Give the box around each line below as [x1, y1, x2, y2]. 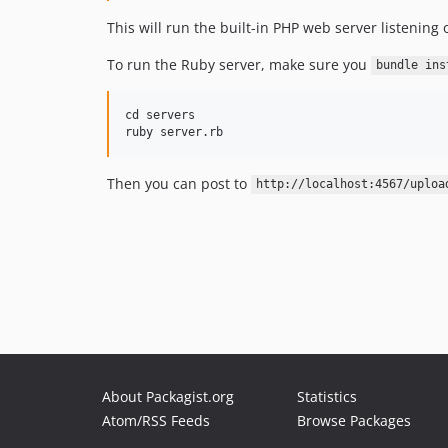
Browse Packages [297, 411, 411, 430]
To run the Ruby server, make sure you [107, 54, 371, 74]
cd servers [125, 107, 195, 122]
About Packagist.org [102, 387, 234, 406]
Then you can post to [107, 173, 251, 193]
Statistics [297, 387, 357, 406]
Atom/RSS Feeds [102, 411, 210, 430]
